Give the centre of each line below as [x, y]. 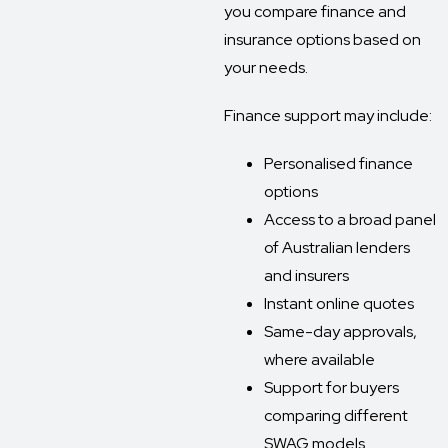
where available [319, 359]
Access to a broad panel [350, 219]
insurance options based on [322, 39]
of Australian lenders [337, 247]
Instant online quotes [339, 303]
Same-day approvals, [340, 331]
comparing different [336, 415]
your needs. [266, 67]
